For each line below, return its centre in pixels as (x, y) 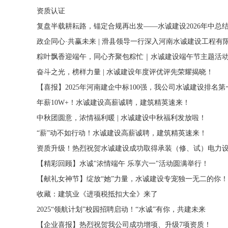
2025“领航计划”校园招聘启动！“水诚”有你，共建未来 (121, 209)
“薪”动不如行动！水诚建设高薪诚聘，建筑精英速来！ (122, 133)
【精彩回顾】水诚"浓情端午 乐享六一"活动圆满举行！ (123, 164)
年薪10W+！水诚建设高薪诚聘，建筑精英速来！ (113, 103)
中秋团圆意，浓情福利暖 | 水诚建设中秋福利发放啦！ (121, 118)
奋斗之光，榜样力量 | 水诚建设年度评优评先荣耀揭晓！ (125, 72)
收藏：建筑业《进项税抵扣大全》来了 (97, 194)
